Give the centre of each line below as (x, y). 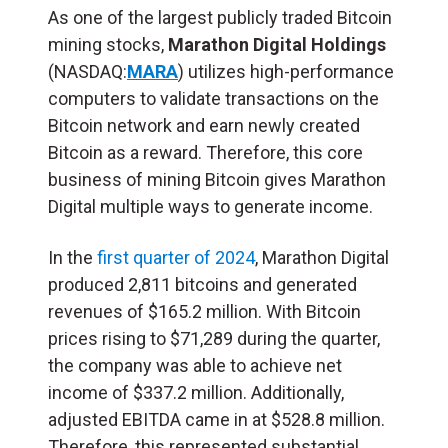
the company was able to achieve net (195, 366)
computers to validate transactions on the (213, 99)
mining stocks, (108, 45)
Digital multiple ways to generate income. (210, 207)
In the (72, 258)
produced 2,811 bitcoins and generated (202, 285)
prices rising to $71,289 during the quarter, (214, 339)
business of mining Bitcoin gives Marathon (217, 180)
